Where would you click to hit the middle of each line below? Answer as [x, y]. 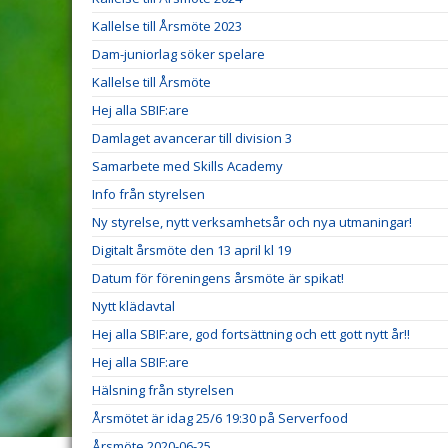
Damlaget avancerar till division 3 [192, 138]
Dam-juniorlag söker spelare [178, 54]
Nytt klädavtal [133, 306]
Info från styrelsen [148, 194]
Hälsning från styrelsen [163, 390]
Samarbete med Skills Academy [187, 166]
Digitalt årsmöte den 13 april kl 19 [191, 250]
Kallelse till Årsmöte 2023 [167, 26]
